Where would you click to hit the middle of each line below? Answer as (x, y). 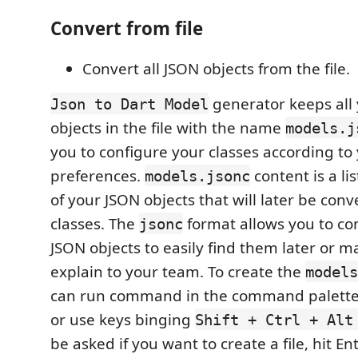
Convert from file (127, 28)
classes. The (95, 223)
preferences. (97, 175)
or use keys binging (123, 319)
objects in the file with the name (168, 127)
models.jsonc (197, 175)
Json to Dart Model (129, 103)
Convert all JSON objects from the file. (216, 68)
